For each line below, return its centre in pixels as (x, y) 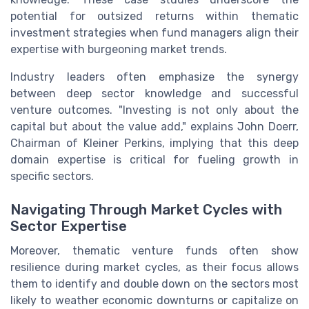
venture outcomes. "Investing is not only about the (154, 110)
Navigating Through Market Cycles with (146, 209)
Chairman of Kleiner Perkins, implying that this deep (154, 143)
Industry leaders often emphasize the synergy (154, 77)
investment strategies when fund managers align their (154, 32)
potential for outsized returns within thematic (154, 16)
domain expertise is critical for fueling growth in (154, 159)
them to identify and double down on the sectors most (154, 283)
